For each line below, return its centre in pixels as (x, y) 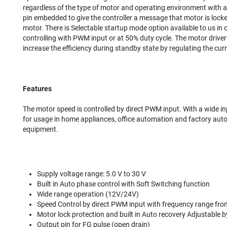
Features (37, 89)
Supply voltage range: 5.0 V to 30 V (91, 174)
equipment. (41, 129)
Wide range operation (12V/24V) (88, 194)
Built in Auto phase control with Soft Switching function (123, 184)
